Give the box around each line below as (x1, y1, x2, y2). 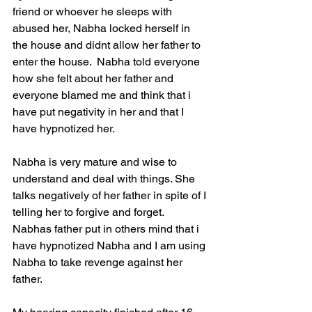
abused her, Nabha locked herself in (13, 22, 193, 36)
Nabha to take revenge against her (13, 256, 185, 270)
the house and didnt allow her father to (13, 38, 203, 52)
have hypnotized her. (13, 122, 115, 136)
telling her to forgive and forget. (13, 205, 169, 219)
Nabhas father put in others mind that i (13, 222, 202, 236)
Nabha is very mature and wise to (13, 155, 180, 169)
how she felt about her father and (13, 72, 176, 86)
